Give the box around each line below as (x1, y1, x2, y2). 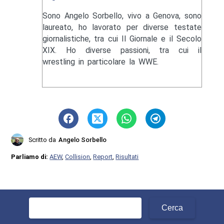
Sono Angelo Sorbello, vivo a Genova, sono (42, 10, 202, 20)
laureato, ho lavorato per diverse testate (42, 22, 202, 32)
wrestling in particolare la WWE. (42, 56, 158, 66)
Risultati (115, 152, 139, 160)
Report (93, 152, 113, 160)
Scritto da (28, 135, 56, 143)
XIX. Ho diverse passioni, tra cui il (42, 45, 202, 55)
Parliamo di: (11, 152, 50, 160)
